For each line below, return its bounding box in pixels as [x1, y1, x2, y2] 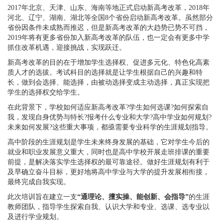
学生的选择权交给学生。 [7, 89, 84, 96]
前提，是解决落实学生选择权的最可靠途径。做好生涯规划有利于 [7, 158, 210, 166]
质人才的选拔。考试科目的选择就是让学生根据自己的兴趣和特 [7, 69, 203, 76]
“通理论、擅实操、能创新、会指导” [77, 193, 189, 201]
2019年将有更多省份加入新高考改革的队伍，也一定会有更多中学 [7, 34, 210, 41]
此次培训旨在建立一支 [7, 193, 77, 201]
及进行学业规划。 [7, 213, 63, 221]
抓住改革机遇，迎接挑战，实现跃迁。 [7, 44, 126, 51]
